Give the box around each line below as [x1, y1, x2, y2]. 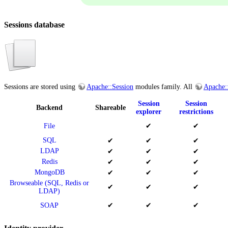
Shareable [95, 104, 126, 112]
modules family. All [133, 83, 194, 91]
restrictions [179, 108, 213, 116]
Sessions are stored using [4, 83, 77, 91]
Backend [36, 104, 63, 112]
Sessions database [4, 20, 65, 30]
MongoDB [34, 168, 65, 177]
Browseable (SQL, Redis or [10, 179, 89, 187]
